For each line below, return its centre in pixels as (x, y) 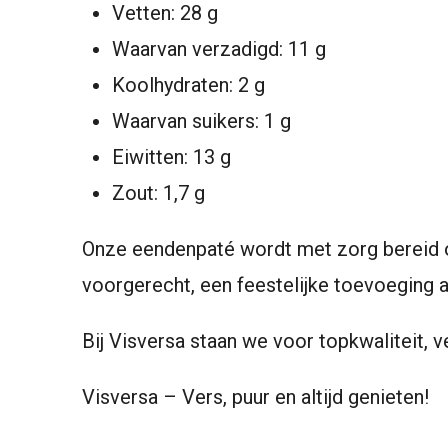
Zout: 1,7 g (158, 193)
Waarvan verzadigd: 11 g (219, 49)
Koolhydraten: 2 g (188, 85)
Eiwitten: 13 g (171, 157)
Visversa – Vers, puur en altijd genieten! (255, 397)
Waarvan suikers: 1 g (201, 121)
